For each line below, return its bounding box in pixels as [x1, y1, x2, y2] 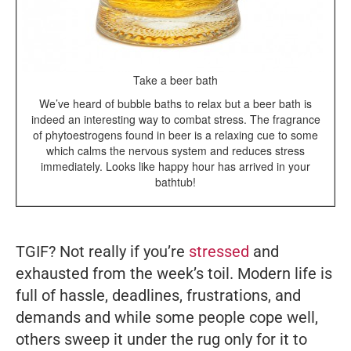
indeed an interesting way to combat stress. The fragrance [31, 110, 320, 127]
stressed [189, 241, 249, 261]
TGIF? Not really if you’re [16, 241, 189, 261]
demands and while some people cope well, [16, 307, 318, 327]
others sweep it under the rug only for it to [16, 329, 307, 349]
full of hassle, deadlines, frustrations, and [16, 285, 301, 305]
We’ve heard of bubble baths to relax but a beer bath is [39, 95, 312, 111]
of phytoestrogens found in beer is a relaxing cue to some [33, 126, 318, 143]
